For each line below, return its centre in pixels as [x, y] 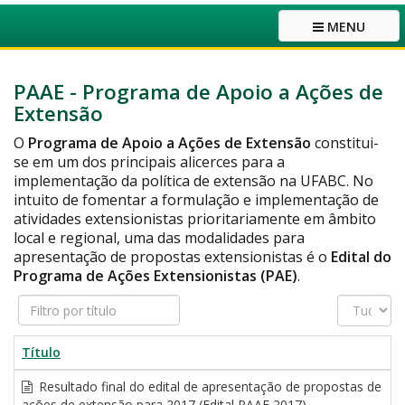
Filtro [35, 303]
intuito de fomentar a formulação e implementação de [196, 200]
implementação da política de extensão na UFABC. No [193, 181]
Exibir [355, 303]
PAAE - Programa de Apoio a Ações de [198, 92]
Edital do [361, 257]
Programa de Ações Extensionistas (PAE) [155, 276]
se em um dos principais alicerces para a [149, 162]
